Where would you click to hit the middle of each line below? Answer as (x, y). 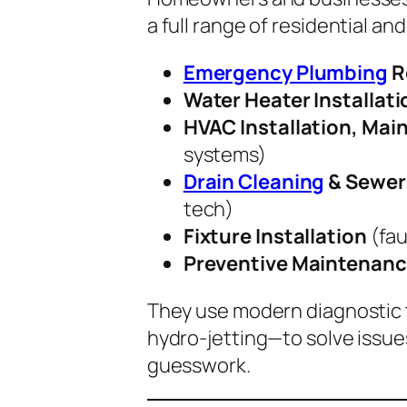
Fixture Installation (275, 236)
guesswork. (199, 365)
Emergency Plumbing (285, 72)
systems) (224, 154)
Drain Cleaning (254, 181)
